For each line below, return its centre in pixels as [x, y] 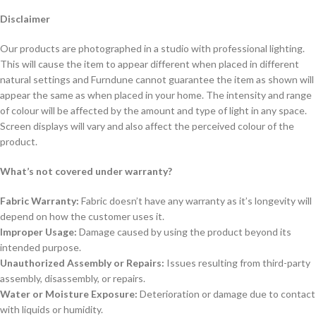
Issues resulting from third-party [237, 263]
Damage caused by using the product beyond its [184, 232]
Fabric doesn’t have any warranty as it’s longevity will [195, 201]
